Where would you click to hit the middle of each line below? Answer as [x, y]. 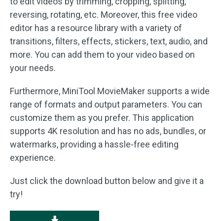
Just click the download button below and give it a [107, 181]
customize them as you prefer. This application [102, 118]
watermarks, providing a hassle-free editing [94, 144]
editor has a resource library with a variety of [96, 28]
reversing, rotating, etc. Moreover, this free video [104, 15]
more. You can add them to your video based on [102, 55]
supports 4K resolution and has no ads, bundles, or [108, 131]
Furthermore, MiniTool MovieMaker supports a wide [110, 91]
